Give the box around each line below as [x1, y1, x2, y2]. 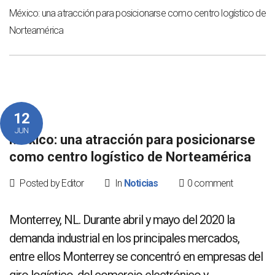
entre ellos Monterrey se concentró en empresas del [9, 249, 263, 264]
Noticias [123, 177, 158, 189]
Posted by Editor [18, 177, 84, 189]
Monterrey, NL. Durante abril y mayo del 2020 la [9, 212, 234, 227]
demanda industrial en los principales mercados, [9, 230, 239, 246]
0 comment [187, 177, 233, 189]
